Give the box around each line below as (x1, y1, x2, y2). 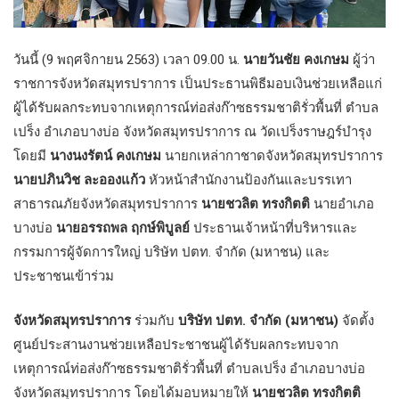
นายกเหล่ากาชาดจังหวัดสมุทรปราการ (161, 148, 383, 165)
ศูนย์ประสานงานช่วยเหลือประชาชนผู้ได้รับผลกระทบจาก (13, 337, 338, 354)
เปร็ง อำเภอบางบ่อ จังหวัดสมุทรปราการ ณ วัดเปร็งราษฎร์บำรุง (13, 124, 371, 141)
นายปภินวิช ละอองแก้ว (13, 172, 145, 189)
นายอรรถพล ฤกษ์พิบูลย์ (56, 220, 190, 237)
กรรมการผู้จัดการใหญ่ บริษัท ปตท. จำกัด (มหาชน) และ (13, 244, 330, 261)
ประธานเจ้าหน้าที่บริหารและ (190, 220, 357, 237)
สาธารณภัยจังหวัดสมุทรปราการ (13, 196, 201, 213)
